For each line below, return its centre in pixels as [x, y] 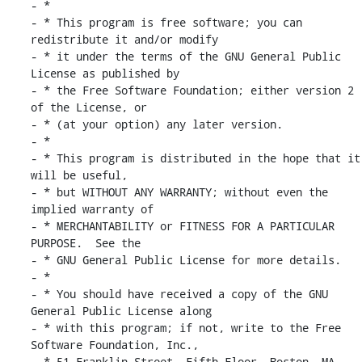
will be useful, [79, 175]
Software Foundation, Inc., [114, 344]
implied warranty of [92, 208]
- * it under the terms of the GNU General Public [185, 56]
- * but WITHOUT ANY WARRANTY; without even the [179, 192]
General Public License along [121, 310]
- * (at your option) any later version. [156, 124]
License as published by [105, 73]
